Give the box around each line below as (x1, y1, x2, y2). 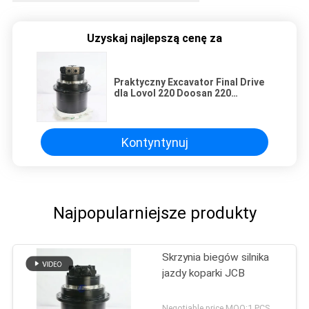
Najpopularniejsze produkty (52, 203, 257, 223)
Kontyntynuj (121, 134, 188, 150)
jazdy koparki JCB (162, 267, 246, 280)
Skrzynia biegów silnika (162, 251, 270, 264)
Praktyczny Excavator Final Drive (114, 77, 264, 88)
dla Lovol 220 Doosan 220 (114, 88, 231, 99)
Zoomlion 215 (114, 99, 177, 110)
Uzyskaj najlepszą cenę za (87, 32, 222, 46)
